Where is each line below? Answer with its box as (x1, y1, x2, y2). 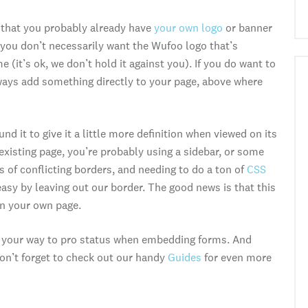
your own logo (154, 21, 223, 35)
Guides (168, 250, 201, 265)
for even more (201, 250, 272, 265)
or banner (223, 21, 272, 35)
